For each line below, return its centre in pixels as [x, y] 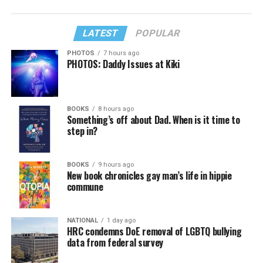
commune [85, 187]
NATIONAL [82, 221]
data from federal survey [115, 243]
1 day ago [121, 221]
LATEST [101, 33]
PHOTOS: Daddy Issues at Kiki [123, 64]
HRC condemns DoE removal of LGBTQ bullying [154, 232]
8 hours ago [116, 109]
